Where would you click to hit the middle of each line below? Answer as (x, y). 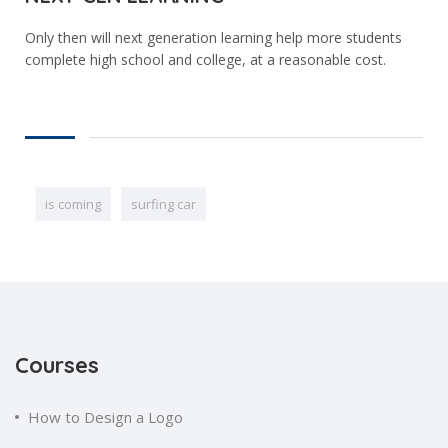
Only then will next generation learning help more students (213, 38)
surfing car (163, 204)
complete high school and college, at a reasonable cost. (205, 60)
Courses (57, 365)
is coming (73, 204)
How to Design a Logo (105, 417)
